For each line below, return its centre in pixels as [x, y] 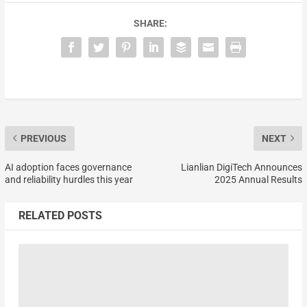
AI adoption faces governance [68, 167]
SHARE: [150, 23]
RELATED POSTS [60, 215]
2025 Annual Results [259, 179]
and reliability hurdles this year [69, 179]
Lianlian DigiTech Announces [242, 167]
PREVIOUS [43, 138]
